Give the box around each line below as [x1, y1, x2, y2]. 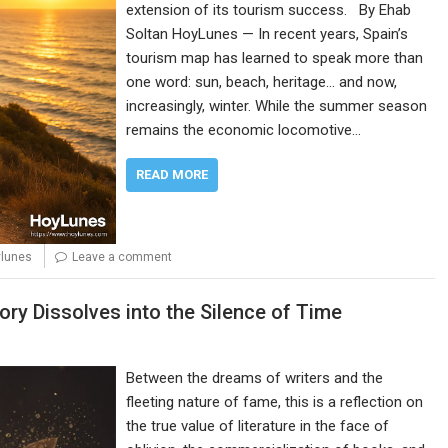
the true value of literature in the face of [126, 416, 390, 435]
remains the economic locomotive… [126, 121, 362, 140]
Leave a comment [72, 250, 172, 265]
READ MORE [136, 167, 209, 183]
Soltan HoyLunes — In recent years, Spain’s [126, 25, 409, 44]
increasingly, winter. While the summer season [126, 97, 428, 116]
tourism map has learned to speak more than [126, 49, 424, 68]
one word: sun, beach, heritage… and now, [126, 73, 398, 92]
